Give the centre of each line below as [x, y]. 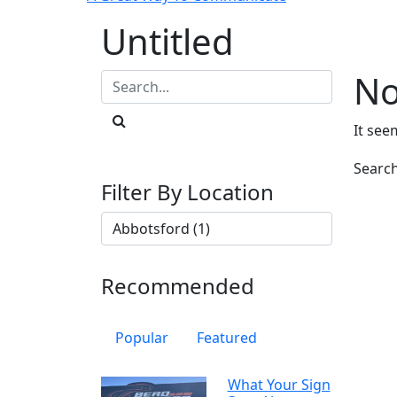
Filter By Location [187, 192]
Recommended [178, 286]
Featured [227, 338]
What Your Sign [279, 385]
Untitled [167, 41]
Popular [142, 338]
